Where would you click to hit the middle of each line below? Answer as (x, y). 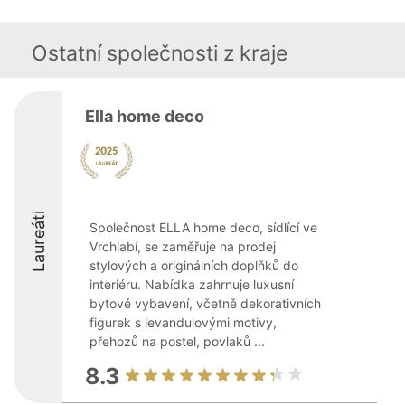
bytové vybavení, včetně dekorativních (205, 303)
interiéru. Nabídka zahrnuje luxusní (192, 284)
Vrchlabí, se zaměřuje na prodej (183, 246)
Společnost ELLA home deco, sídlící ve (203, 227)
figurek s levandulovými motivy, (183, 322)
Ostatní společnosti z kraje (160, 53)
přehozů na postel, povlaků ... (177, 341)
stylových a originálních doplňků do (194, 265)
